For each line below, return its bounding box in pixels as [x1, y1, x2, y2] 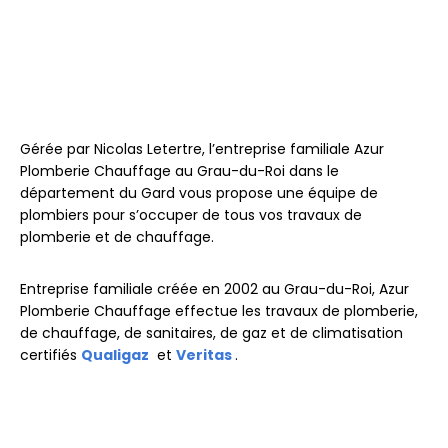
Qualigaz [81, 344, 149, 365]
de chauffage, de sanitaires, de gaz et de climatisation [20, 322, 403, 343]
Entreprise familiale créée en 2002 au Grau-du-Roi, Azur [20, 278, 409, 299]
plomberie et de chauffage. [20, 226, 214, 247]
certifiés [20, 344, 81, 365]
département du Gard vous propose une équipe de [20, 182, 378, 203]
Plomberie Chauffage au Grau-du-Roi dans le [20, 160, 339, 181]
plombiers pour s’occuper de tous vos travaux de [20, 204, 362, 225]
